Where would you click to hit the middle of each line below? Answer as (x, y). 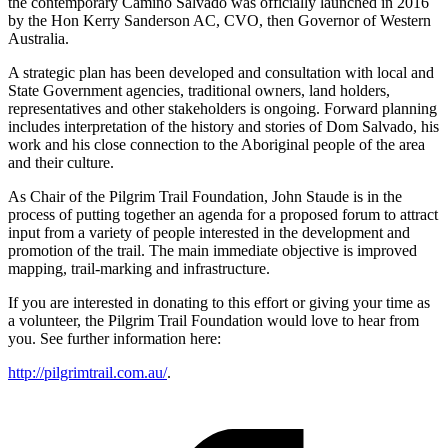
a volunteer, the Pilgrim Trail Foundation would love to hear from (213, 321)
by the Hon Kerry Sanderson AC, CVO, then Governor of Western (219, 21)
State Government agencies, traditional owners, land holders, (199, 91)
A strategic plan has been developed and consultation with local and (221, 73)
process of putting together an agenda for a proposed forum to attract (223, 215)
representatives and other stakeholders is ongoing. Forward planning (222, 109)
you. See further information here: (114, 339)
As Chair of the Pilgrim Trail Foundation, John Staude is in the (205, 197)
